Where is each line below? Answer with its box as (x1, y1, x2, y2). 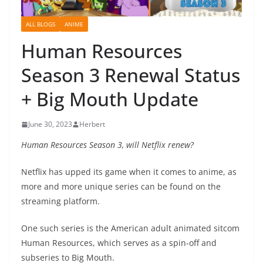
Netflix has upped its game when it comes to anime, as (21, 166, 237, 178)
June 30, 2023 (28, 119, 72, 130)
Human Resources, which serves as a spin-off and (21, 237, 217, 249)
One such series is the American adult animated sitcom (21, 222, 240, 234)
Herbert (79, 119, 105, 130)
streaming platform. (21, 195, 100, 207)
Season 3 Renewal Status (21, 62, 240, 88)
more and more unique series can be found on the (21, 181, 221, 193)
